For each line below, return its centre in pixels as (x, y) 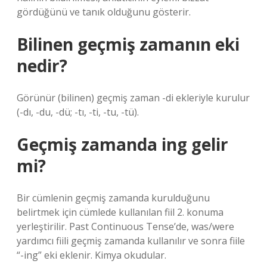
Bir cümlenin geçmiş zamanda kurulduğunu (113, 198)
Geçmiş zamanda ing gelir (122, 144)
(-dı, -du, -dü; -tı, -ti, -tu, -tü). (78, 112)
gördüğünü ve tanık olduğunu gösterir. (104, 12)
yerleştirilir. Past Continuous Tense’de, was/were (125, 226)
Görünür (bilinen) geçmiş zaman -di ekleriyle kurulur (133, 98)
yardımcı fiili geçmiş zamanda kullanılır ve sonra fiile (131, 241)
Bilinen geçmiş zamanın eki (128, 44)
